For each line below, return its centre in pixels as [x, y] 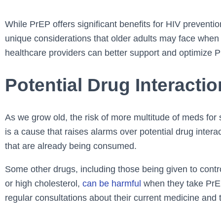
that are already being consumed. [71, 146]
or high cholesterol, [44, 184]
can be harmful [112, 184]
